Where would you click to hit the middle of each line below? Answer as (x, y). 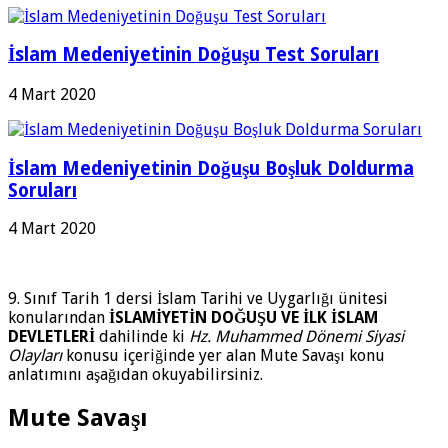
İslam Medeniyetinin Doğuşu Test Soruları (193, 55)
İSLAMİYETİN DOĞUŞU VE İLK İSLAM (243, 318)
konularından (58, 318)
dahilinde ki (142, 337)
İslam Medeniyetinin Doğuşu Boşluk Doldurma (211, 168)
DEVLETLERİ (51, 337)
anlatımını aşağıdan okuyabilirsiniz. (135, 375)
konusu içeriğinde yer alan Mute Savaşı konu (223, 356)
